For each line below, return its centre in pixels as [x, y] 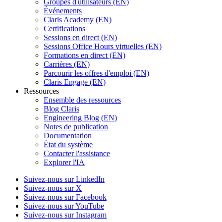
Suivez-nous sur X [53, 188]
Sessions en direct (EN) [80, 37]
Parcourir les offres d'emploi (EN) [96, 73]
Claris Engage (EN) [75, 82]
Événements [63, 10]
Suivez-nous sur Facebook [65, 197]
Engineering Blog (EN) [80, 117]
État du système [68, 144]
